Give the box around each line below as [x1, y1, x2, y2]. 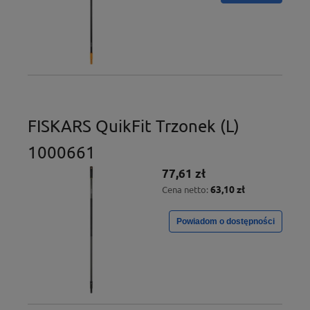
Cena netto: [162, 183, 210, 196]
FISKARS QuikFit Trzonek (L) [28, 116, 239, 136]
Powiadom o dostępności [176, 217, 275, 227]
